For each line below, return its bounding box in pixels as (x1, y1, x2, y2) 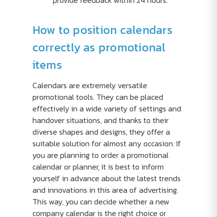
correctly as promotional (32, 39, 166, 56)
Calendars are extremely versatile (32, 79, 147, 91)
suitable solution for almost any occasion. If (32, 138, 181, 149)
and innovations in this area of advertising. (32, 184, 178, 196)
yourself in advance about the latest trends (32, 172, 181, 184)
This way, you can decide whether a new (32, 196, 170, 207)
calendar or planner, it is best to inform (32, 161, 164, 172)
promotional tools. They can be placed (32, 91, 163, 103)
